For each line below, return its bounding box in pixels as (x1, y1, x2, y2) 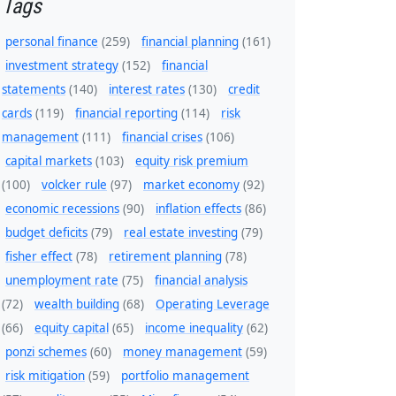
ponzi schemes (5, 344, 87, 361)
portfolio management (121, 368, 249, 385)
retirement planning (109, 248, 222, 265)
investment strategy (5, 57, 118, 74)
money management (123, 344, 242, 361)
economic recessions (5, 201, 119, 217)
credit (228, 81, 260, 98)
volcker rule (42, 177, 107, 194)
